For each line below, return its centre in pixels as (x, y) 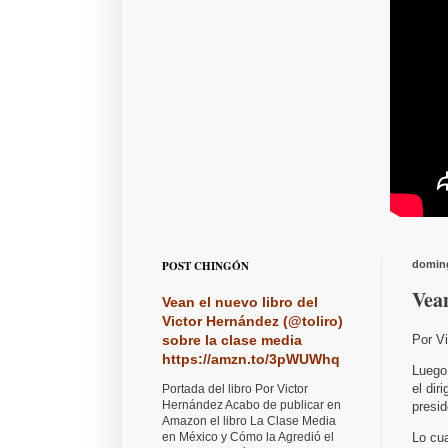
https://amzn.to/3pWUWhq (251, 359)
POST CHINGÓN (205, 266)
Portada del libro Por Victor (235, 389)
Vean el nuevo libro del (240, 302)
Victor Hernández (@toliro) (252, 321)
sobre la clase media (232, 340)
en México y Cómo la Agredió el (248, 437)
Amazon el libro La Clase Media (249, 421)
